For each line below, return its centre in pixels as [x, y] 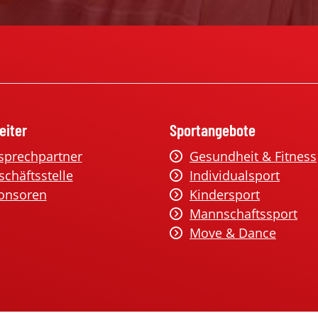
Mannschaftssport [243, 214]
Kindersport [225, 194]
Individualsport [235, 175]
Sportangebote [213, 130]
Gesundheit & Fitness [253, 156]
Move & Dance [233, 233]
